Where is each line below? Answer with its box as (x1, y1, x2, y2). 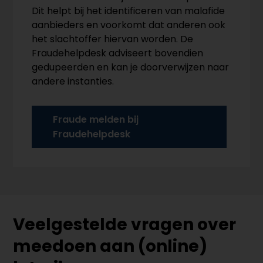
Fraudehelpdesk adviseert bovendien (32, 46, 204, 60)
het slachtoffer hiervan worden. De (32, 32, 194, 46)
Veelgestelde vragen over (13, 213, 237, 237)
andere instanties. (32, 75, 114, 89)
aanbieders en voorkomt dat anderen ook (32, 18, 226, 32)
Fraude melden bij (52, 113, 139, 127)
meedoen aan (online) (13, 235, 208, 258)
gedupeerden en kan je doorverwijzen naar (32, 60, 230, 75)
